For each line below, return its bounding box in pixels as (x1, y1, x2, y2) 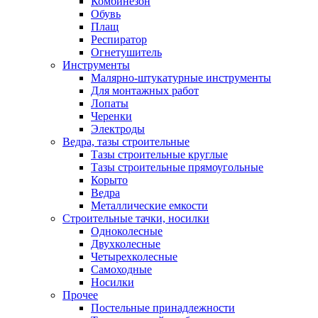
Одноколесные (91, 225, 163, 237)
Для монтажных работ (91, 84, 199, 97)
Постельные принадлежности (91, 302, 235, 314)
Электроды (91, 123, 145, 135)
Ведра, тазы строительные (62, 136, 190, 148)
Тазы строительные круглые (91, 148, 228, 160)
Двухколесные (91, 238, 160, 250)
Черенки (91, 110, 132, 122)
